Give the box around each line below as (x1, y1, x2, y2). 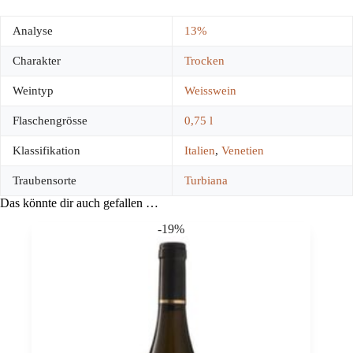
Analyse (13, 24, 53, 37)
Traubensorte (13, 173, 76, 187)
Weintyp (13, 84, 54, 97)
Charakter (13, 54, 61, 67)
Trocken (184, 54, 225, 67)
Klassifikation (13, 143, 80, 157)
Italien (184, 143, 215, 157)
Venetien (221, 143, 264, 157)
